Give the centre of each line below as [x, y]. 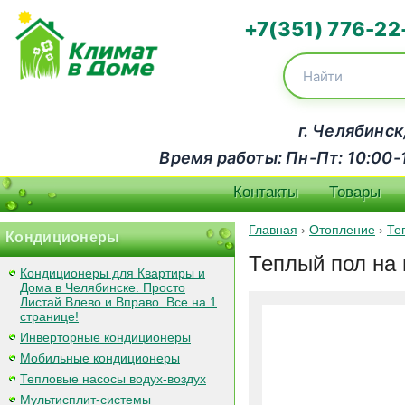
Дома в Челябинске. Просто [103, 287]
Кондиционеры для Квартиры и [113, 273]
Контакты [266, 192]
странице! [49, 316]
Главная [273, 230]
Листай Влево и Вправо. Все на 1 [118, 302]
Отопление [342, 230]
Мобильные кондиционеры [100, 358]
